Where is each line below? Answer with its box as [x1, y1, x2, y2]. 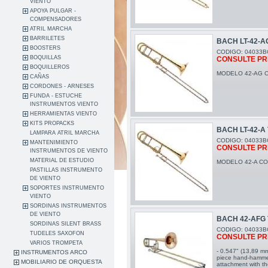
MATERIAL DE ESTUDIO [30, 157, 95, 164]
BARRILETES [30, 35, 65, 42]
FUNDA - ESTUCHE [30, 93, 83, 99]
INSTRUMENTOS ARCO [21, 249, 88, 256]
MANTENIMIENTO [30, 139, 78, 146]
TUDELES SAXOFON [30, 230, 85, 237]
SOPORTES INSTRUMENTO [30, 185, 105, 191]
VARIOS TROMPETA [30, 240, 83, 246]
